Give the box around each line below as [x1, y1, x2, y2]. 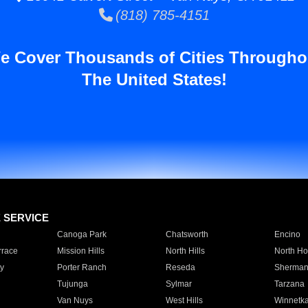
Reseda [165, 263, 195, 272]
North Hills [165, 246, 205, 256]
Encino [274, 230, 300, 239]
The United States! [81, 70, 227, 89]
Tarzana [274, 279, 305, 289]
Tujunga [56, 279, 88, 289]
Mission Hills [56, 246, 104, 256]
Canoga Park [56, 230, 107, 239]
